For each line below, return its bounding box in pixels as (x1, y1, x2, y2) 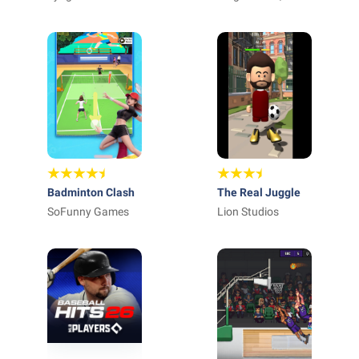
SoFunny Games (47, 205, 129, 218)
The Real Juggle (217, 186, 301, 199)
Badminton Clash (47, 186, 135, 199)
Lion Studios (217, 205, 279, 218)
